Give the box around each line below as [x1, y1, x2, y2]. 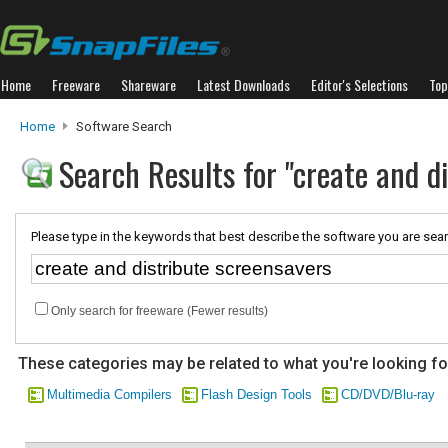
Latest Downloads [197, 74, 290, 95]
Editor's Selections [311, 74, 408, 95]
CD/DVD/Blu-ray [341, 387, 435, 402]
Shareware [121, 74, 176, 95]
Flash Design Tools [201, 387, 312, 402]
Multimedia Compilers [47, 387, 172, 402]
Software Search [73, 119, 172, 134]
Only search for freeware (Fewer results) [51, 304, 268, 318]
